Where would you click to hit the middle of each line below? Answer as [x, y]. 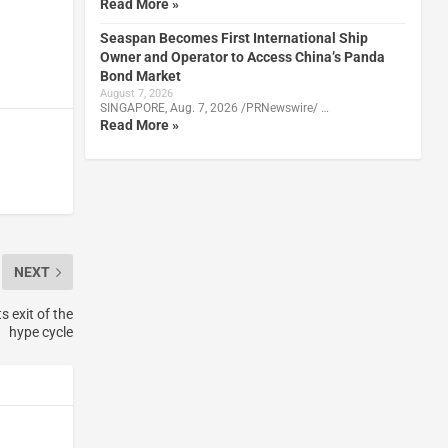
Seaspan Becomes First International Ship [233, 37]
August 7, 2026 [136, 93]
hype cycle [40, 332]
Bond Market [140, 75]
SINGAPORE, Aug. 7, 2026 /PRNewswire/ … [214, 107]
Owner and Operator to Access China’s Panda [242, 56]
